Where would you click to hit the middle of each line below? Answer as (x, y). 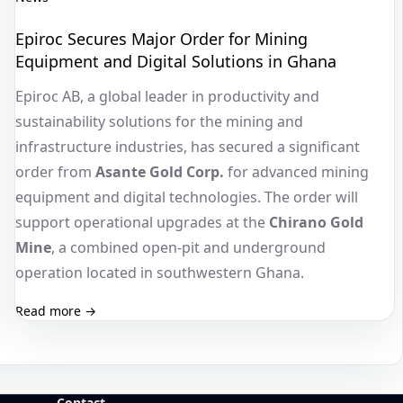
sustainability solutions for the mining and (159, 122)
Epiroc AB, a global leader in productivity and (167, 97)
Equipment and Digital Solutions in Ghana (175, 62)
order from (55, 172)
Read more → (55, 310)
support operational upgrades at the (142, 223)
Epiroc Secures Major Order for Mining (161, 39)
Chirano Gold (316, 223)
